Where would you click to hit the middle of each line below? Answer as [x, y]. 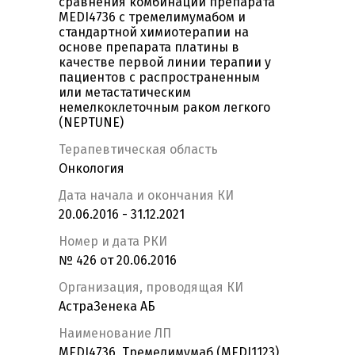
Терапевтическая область [138, 150]
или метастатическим [125, 93]
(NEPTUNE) [91, 123]
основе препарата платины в [149, 48]
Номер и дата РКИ [113, 242]
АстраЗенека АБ [107, 307]
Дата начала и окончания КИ [146, 196]
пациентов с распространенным [159, 78]
